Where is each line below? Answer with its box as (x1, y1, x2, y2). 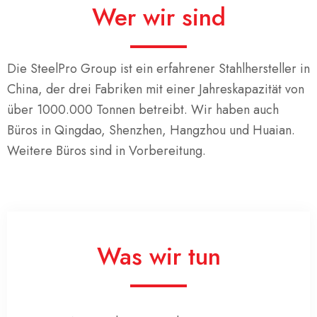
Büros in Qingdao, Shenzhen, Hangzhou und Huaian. (7, 120, 295, 139)
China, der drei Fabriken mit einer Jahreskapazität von (7, 79, 304, 98)
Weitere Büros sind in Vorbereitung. (7, 141, 206, 160)
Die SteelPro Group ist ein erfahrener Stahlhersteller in (7, 59, 310, 78)
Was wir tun (96, 238, 221, 274)
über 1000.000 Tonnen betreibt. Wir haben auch (7, 100, 279, 119)
